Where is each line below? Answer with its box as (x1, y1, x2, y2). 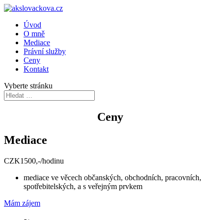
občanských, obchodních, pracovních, (84, 173, 201, 182)
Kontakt (24, 65, 49, 73)
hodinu (42, 156, 64, 165)
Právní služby (24, 47, 66, 55)
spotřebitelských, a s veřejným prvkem (24, 182, 142, 191)
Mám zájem (4, 198, 40, 207)
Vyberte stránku (4, 82, 53, 90)
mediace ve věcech (24, 173, 84, 182)
